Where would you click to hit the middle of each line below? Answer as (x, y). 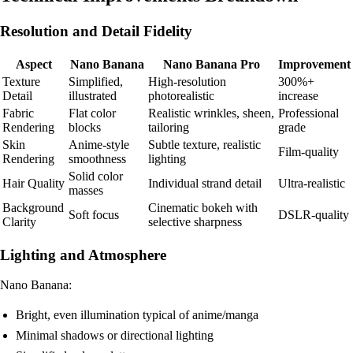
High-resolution (187, 82)
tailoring (169, 128)
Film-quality (308, 152)
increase (298, 96)
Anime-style (99, 145)
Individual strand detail (205, 184)
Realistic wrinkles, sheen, (211, 113)
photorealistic (181, 96)
